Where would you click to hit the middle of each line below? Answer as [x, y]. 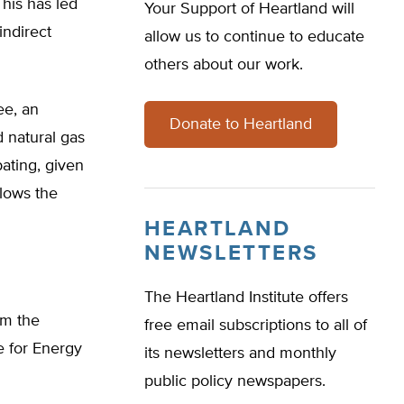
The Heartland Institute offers [246, 298]
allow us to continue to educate [254, 37]
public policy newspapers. [235, 381]
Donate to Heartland [241, 124]
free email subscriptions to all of [256, 326]
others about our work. [224, 65]
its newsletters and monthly [240, 353]
